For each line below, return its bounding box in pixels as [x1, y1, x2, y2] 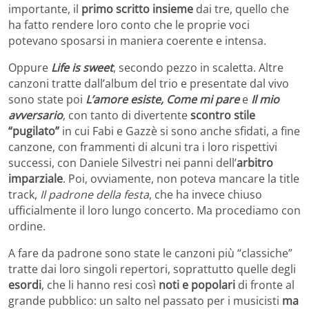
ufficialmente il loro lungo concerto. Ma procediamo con [8, 202, 301, 218]
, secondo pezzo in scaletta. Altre [113, 59, 283, 75]
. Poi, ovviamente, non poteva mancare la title [63, 170, 299, 186]
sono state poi [8, 91, 86, 107]
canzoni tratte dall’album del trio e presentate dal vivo [8, 75, 289, 91]
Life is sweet [51, 59, 113, 75]
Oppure [8, 59, 51, 75]
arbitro [237, 154, 273, 170]
